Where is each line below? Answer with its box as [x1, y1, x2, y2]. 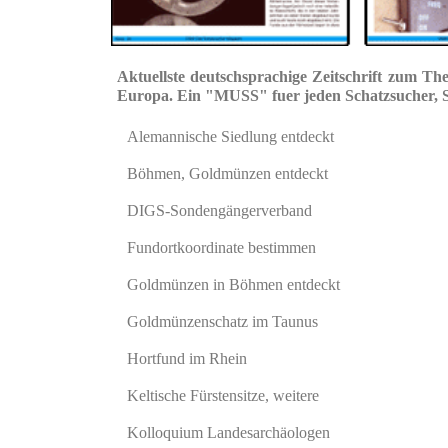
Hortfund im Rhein [127, 350, 247, 367]
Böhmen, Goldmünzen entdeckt [127, 165, 328, 182]
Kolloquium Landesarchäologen [127, 424, 330, 441]
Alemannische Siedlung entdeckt [127, 128, 334, 145]
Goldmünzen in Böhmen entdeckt [127, 276, 340, 293]
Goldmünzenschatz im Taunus [127, 313, 318, 330]
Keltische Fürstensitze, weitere [127, 387, 319, 404]
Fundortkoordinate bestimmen [127, 239, 316, 256]
